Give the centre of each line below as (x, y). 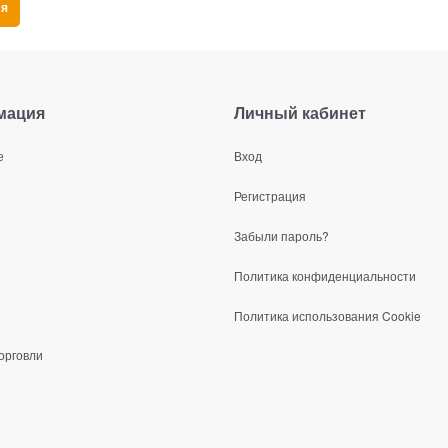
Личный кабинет (300, 113)
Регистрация (270, 195)
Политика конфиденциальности (325, 275)
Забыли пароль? (281, 235)
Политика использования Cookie (327, 315)
